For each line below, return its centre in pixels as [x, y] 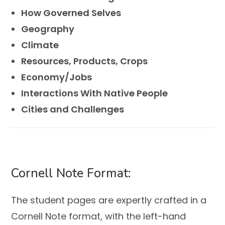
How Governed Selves [71, 13]
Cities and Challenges [73, 109]
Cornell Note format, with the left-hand [99, 216]
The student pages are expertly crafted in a [109, 200]
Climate [40, 45]
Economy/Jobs [57, 77]
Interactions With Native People [95, 93]
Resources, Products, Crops [85, 61]
